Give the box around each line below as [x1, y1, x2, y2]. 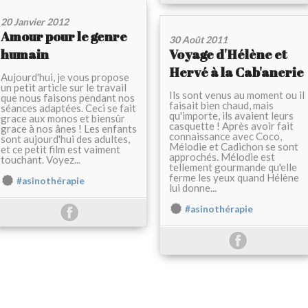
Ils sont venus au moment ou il [169, 89, 305, 102]
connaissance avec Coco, [169, 130, 282, 143]
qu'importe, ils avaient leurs [169, 109, 294, 122]
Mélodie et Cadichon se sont [169, 140, 298, 153]
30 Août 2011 [169, 34, 228, 46]
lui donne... [169, 181, 217, 195]
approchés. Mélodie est [169, 151, 275, 164]
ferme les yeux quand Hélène [169, 171, 299, 184]
